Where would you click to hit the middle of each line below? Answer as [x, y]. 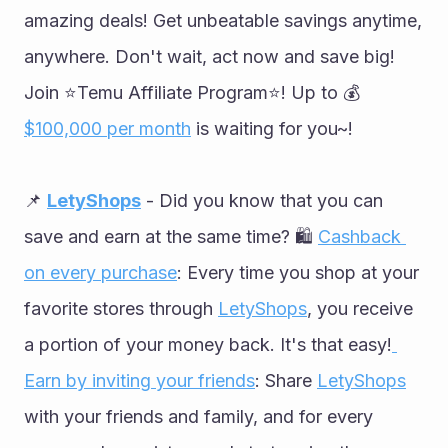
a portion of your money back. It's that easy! [208, 344]
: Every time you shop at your [298, 272]
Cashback [359, 236]
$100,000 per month [107, 128]
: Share [286, 380]
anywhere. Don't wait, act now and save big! [209, 56]
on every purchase [100, 272]
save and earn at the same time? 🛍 [171, 236]
